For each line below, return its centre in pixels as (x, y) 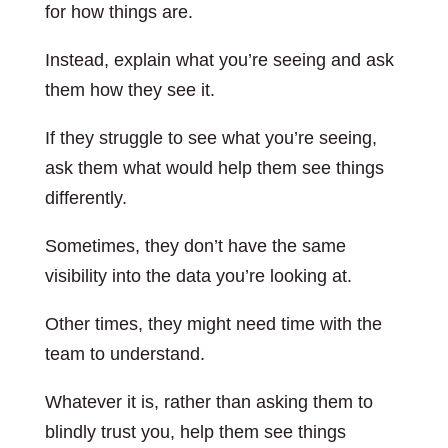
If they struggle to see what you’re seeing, (210, 138)
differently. (85, 198)
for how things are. (118, 12)
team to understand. (124, 354)
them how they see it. (129, 90)
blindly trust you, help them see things (195, 432)
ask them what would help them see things (214, 168)
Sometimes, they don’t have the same (195, 246)
